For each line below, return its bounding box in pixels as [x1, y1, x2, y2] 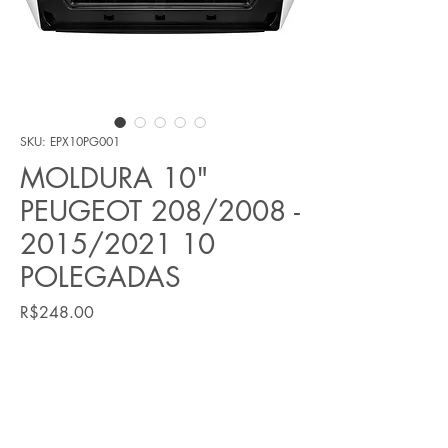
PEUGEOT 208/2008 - [20, 192, 300, 229]
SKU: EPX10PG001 [20, 132, 120, 150]
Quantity [20, 346, 71, 366]
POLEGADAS [20, 258, 181, 295]
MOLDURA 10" [20, 159, 209, 196]
